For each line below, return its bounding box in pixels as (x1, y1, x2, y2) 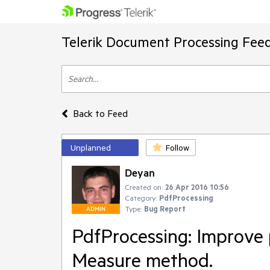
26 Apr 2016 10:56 (165, 182, 229, 192)
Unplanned (71, 142, 111, 153)
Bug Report (144, 204, 186, 213)
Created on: (125, 182, 163, 192)
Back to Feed (72, 107, 128, 119)
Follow (166, 142, 189, 153)
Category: (125, 193, 157, 202)
